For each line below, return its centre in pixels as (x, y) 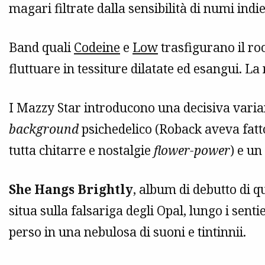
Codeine (97, 48)
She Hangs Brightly (71, 190)
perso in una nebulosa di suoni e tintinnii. (127, 232)
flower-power (192, 151)
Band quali (41, 48)
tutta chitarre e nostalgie (81, 151)
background (44, 129)
